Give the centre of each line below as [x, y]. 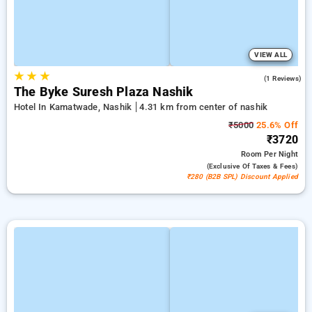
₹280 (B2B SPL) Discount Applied [242, 177]
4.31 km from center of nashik [204, 107]
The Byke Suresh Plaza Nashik [104, 92]
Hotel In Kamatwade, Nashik [75, 107]
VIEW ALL [271, 55]
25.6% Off [276, 125]
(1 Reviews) [282, 78]
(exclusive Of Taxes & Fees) [252, 166]
